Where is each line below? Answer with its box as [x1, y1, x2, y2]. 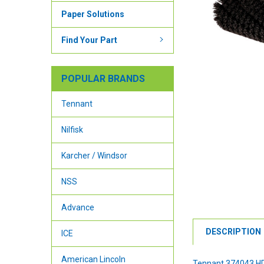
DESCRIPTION [206, 226, 262, 236]
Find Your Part [61, 35, 117, 45]
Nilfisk [61, 124, 83, 134]
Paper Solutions [61, 9, 124, 19]
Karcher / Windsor [61, 150, 127, 160]
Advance [61, 202, 94, 212]
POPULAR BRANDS [61, 72, 145, 84]
